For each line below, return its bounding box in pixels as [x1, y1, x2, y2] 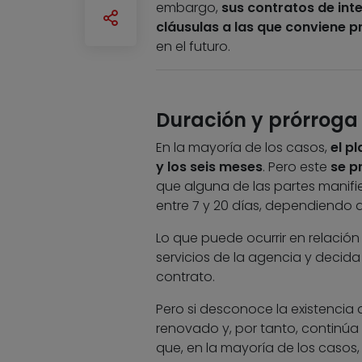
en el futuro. [155, 37, 230, 57]
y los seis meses [155, 158, 263, 177]
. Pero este [262, 158, 330, 177]
